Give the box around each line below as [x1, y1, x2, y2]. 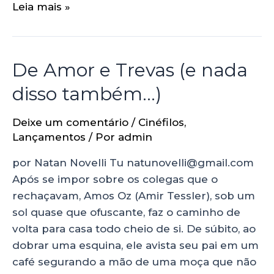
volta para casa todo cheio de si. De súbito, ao [12, 222, 256, 235]
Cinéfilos [138, 116, 184, 128]
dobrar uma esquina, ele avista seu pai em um [12, 239, 259, 251]
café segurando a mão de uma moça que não [12, 255, 256, 268]
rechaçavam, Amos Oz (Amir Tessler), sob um [12, 189, 255, 202]
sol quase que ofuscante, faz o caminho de [12, 206, 240, 218]
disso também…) [12, 82, 161, 105]
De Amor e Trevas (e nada [12, 58, 248, 81]
